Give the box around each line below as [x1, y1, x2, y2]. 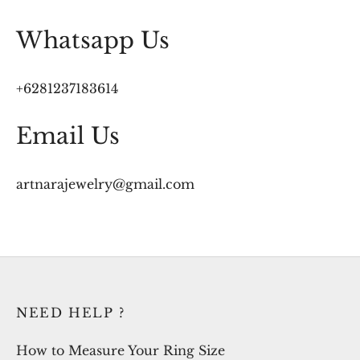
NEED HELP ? [16, 305, 125, 321]
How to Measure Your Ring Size [16, 342, 225, 358]
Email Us [16, 122, 120, 150]
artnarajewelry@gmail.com [16, 176, 194, 192]
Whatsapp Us [16, 27, 170, 55]
